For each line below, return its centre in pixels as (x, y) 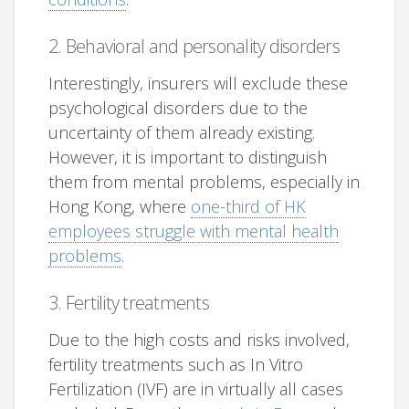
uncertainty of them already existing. (182, 133)
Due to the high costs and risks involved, (199, 340)
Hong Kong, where (120, 207)
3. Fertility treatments (129, 303)
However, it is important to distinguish (188, 157)
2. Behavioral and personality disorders (194, 47)
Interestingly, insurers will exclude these (199, 84)
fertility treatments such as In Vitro (176, 365)
